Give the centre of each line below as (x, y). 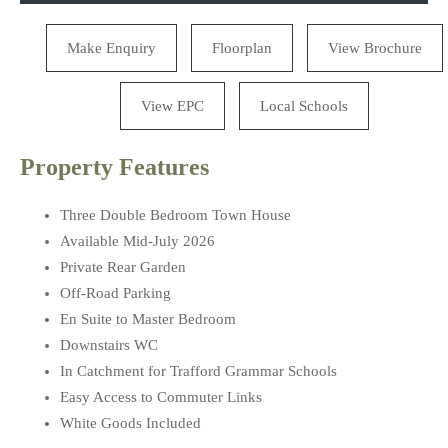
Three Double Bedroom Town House (175, 215)
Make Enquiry (111, 48)
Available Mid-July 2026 (137, 241)
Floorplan (241, 48)
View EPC (172, 106)
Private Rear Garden (123, 267)
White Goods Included (130, 423)
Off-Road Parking (115, 293)
